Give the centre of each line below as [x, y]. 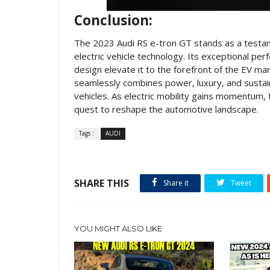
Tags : [86, 133]
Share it [175, 183]
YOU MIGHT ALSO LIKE [118, 228]
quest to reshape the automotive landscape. [166, 109]
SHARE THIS [102, 183]
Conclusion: [113, 20]
